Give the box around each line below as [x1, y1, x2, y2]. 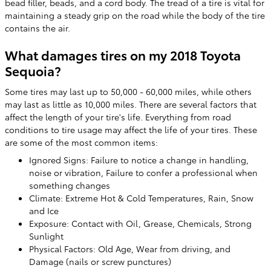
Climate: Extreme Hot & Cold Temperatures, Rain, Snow [29, 191, 253, 204]
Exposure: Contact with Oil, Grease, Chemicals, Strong [29, 217, 252, 229]
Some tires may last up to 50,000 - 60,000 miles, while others [5, 85, 252, 97]
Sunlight [29, 229, 64, 242]
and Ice [29, 204, 59, 217]
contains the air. [5, 22, 70, 34]
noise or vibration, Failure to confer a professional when [29, 166, 258, 178]
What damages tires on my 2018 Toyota [5, 46, 241, 64]
